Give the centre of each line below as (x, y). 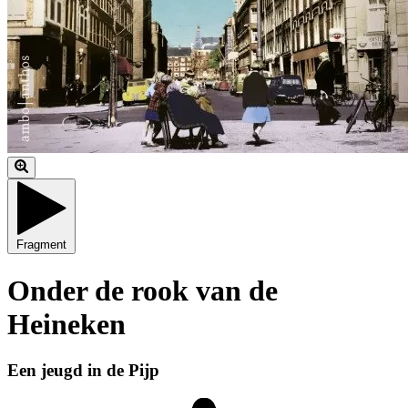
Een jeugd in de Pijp (83, 370)
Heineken (66, 324)
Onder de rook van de (143, 290)
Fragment (41, 245)
